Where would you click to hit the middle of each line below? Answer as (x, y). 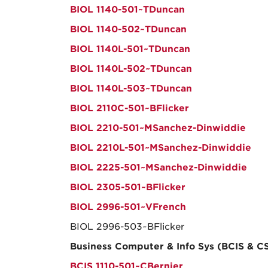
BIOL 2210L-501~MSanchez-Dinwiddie (161, 148)
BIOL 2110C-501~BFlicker (130, 108)
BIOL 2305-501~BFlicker (128, 187)
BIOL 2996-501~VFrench (128, 207)
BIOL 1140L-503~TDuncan (131, 89)
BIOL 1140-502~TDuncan (128, 29)
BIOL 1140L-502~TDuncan (131, 69)
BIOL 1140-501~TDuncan (127, 10)
